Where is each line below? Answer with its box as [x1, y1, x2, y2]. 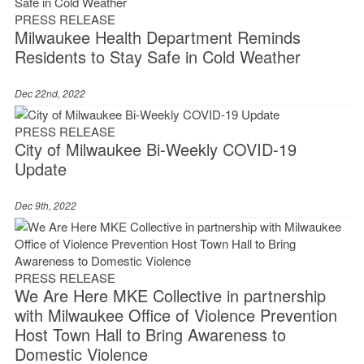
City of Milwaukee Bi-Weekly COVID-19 [14, 137, 297, 162]
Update [14, 157, 67, 181]
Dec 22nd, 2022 [14, 86, 85, 101]
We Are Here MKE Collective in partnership [14, 284, 326, 308]
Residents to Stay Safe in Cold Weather [14, 45, 301, 69]
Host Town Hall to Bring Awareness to [14, 323, 286, 347]
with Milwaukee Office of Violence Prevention [14, 303, 337, 327]
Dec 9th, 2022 [14, 198, 76, 213]
